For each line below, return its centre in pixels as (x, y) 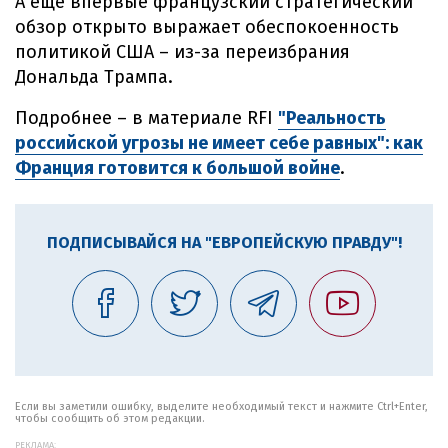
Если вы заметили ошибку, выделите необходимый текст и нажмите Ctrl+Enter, (221, 406)
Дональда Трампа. (94, 77)
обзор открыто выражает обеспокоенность (207, 27)
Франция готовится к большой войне (177, 168)
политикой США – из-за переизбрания (182, 52)
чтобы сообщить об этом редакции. (110, 418)
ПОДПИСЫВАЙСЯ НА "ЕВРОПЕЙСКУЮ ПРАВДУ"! (224, 242)
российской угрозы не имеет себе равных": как (219, 143)
